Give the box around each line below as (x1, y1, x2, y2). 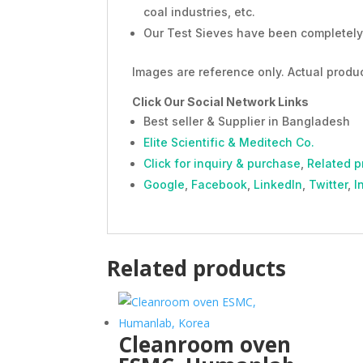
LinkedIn (254, 177, 302, 191)
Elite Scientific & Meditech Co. (143, 135, 314, 149)
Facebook (191, 177, 247, 191)
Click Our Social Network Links (132, 94, 309, 109)
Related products (107, 254, 286, 284)
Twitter (309, 177, 348, 191)
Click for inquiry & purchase (143, 156, 301, 170)
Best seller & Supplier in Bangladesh (143, 113, 350, 128)
